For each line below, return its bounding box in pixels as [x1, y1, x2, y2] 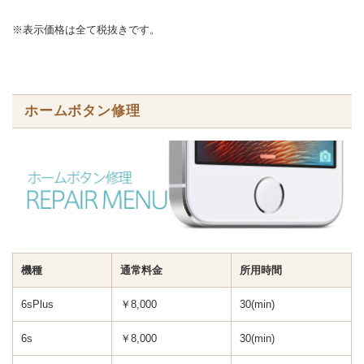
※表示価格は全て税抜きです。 [12, 24, 160, 37]
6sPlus [21, 298, 54, 311]
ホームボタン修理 [24, 102, 141, 119]
